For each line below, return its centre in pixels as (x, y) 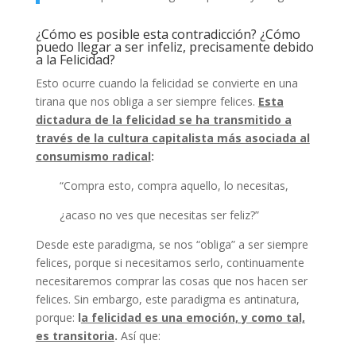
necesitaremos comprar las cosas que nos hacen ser (171, 281)
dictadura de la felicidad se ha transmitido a (163, 119)
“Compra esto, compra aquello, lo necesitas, (174, 185)
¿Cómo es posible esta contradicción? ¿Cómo (168, 34)
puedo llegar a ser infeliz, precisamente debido (174, 46)
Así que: (139, 335)
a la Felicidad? (75, 59)
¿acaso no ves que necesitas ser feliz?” (159, 215)
